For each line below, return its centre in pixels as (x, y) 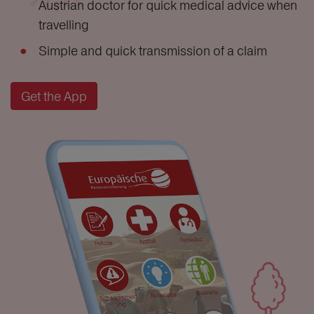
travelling (64, 25)
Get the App (54, 96)
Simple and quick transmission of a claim (153, 51)
